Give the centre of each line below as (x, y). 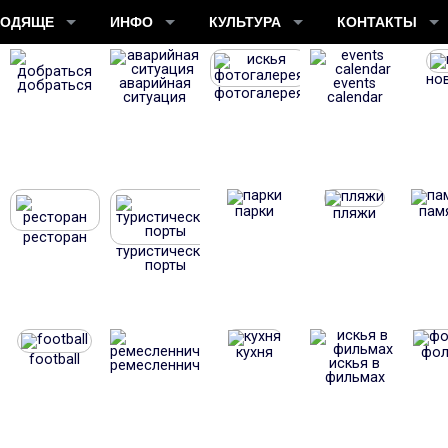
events (355, 83)
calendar (354, 97)
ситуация (155, 97)
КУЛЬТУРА (244, 22)
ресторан (54, 237)
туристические (165, 251)
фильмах (354, 377)
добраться (55, 85)
